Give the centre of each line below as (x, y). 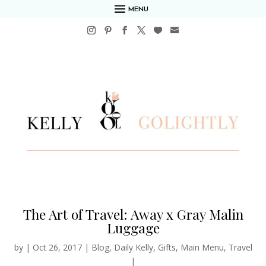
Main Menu (202, 248)
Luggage (133, 228)
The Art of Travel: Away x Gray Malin (133, 214)
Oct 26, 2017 (57, 248)
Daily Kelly (133, 248)
